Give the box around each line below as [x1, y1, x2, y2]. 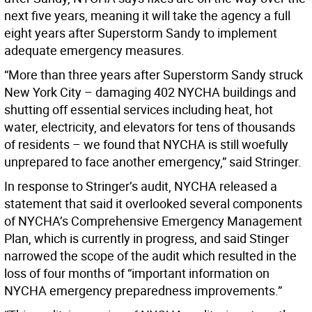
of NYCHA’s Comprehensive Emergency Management [4, 212, 302, 230]
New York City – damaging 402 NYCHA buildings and [4, 84, 296, 101]
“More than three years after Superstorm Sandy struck [4, 66, 303, 84]
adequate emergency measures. [4, 42, 185, 59]
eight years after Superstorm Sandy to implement [4, 24, 277, 42]
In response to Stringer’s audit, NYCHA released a [4, 178, 277, 195]
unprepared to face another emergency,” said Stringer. [4, 153, 302, 171]
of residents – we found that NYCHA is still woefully [4, 136, 288, 153]
